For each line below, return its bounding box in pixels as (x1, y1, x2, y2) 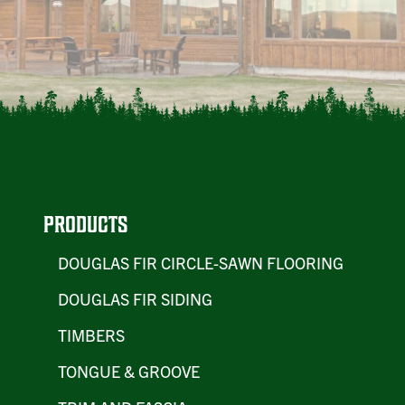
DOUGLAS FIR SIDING (58, 287, 212, 309)
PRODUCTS (43, 212, 127, 236)
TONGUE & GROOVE (58, 360, 200, 381)
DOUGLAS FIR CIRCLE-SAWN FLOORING (58, 251, 344, 273)
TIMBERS (58, 324, 125, 345)
